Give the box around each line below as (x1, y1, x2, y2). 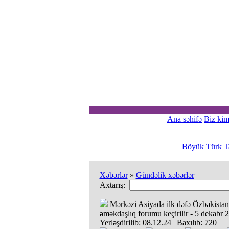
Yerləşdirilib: (99, 218, 141, 227)
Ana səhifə (167, 114, 202, 123)
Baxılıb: (176, 218, 202, 227)
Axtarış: (99, 180, 129, 189)
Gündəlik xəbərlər (135, 171, 194, 179)
